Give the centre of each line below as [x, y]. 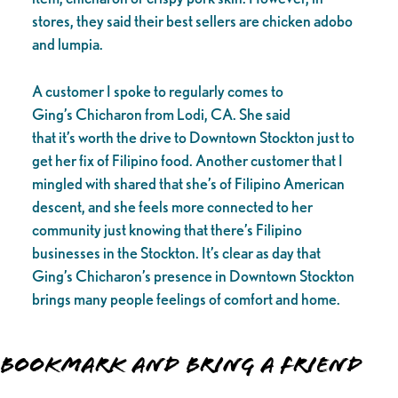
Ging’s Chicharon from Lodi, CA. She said [161, 114]
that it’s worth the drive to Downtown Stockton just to [193, 137]
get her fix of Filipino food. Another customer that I [187, 160]
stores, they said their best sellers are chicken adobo [192, 21]
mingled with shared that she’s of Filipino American [188, 183]
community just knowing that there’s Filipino [167, 229]
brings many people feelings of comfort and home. [188, 298]
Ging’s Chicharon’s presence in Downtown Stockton [193, 275]
